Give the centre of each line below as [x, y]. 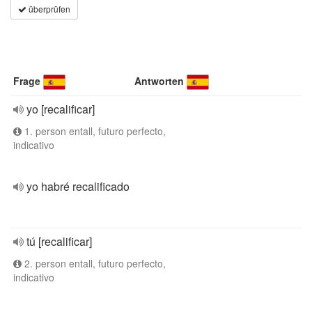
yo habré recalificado [78, 186]
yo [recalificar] [61, 109]
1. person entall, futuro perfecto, [94, 131]
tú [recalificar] [59, 241]
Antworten [159, 81]
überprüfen [48, 9]
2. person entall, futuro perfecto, [94, 263]
